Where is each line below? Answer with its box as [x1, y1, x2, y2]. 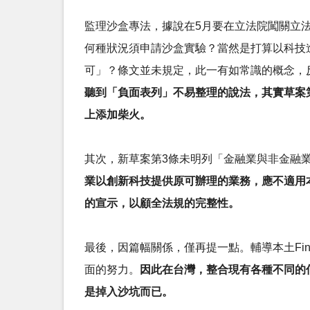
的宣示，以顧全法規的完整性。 [84, 197, 239, 209]
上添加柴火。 [84, 109, 151, 120]
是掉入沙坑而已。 [84, 286, 173, 298]
